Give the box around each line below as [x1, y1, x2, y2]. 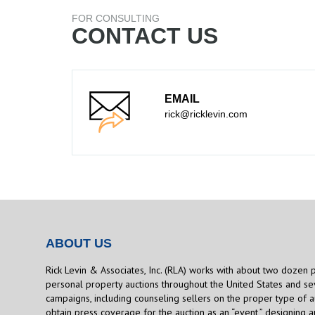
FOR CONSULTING [72, 12, 160, 24]
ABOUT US [46, 236, 112, 250]
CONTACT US [72, 22, 218, 49]
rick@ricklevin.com [165, 108, 247, 120]
